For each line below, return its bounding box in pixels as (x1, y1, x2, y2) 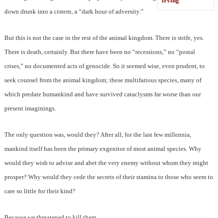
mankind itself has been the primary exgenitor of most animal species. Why (4, 145, 201, 153)
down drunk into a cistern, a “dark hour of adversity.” (4, 8, 144, 16)
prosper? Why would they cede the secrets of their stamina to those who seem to (4, 173, 213, 181)
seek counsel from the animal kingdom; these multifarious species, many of (4, 76, 201, 84)
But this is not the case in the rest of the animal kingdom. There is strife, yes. (4, 34, 204, 42)
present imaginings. (4, 105, 56, 112)
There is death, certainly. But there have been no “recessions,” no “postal (4, 48, 195, 56)
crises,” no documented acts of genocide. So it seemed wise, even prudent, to (4, 62, 205, 70)
